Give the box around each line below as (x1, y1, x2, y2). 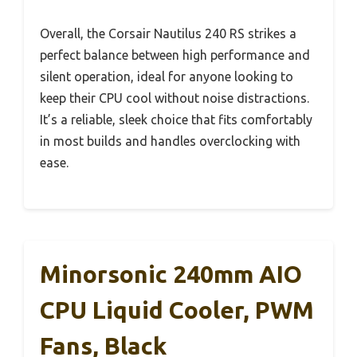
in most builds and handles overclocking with (40, 133, 300, 148)
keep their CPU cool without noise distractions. (40, 90, 309, 105)
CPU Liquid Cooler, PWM (40, 296, 314, 324)
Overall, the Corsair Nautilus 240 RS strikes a (40, 25, 296, 41)
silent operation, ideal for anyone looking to (40, 69, 293, 84)
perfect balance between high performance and (40, 47, 310, 62)
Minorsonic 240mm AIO (40, 260, 302, 288)
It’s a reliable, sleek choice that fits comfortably (40, 112, 312, 127)
